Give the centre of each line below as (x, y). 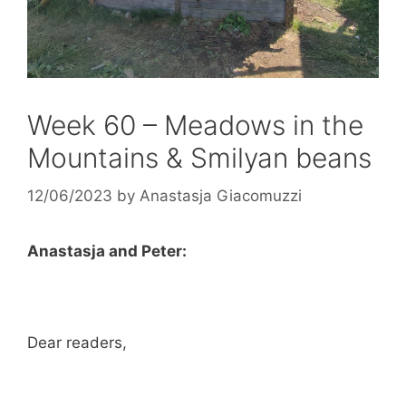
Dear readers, (77, 342)
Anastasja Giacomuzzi (221, 195)
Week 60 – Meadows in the (195, 126)
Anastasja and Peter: (107, 251)
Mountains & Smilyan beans (199, 158)
